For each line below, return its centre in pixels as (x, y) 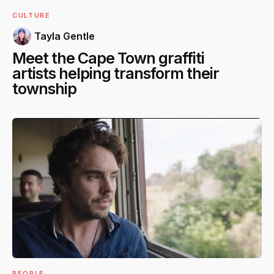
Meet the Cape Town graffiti (108, 58)
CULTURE (31, 16)
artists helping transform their (116, 74)
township (44, 89)
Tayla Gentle (65, 36)
